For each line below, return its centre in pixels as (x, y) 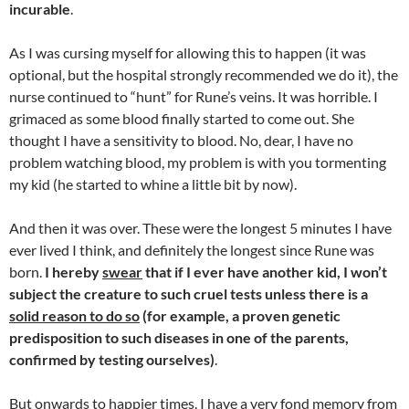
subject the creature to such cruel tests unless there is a (189, 294)
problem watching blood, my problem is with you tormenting (198, 162)
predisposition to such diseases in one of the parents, (179, 337)
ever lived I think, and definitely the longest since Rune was (192, 250)
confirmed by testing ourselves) (112, 359)
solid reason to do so (74, 315)
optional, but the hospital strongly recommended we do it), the (204, 74)
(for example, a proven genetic (240, 315)
